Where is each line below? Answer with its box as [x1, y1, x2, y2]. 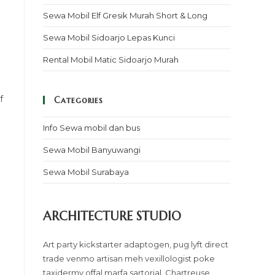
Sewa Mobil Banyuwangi [43, 145, 141, 155]
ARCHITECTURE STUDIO [43, 209, 181, 224]
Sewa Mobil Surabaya [43, 167, 129, 177]
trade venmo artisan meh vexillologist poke [43, 254, 215, 263]
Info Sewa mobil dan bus [43, 123, 140, 133]
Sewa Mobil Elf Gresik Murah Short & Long [43, 10, 207, 20]
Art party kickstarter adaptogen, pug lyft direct [43, 239, 228, 249]
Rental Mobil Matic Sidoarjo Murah [43, 55, 179, 64]
